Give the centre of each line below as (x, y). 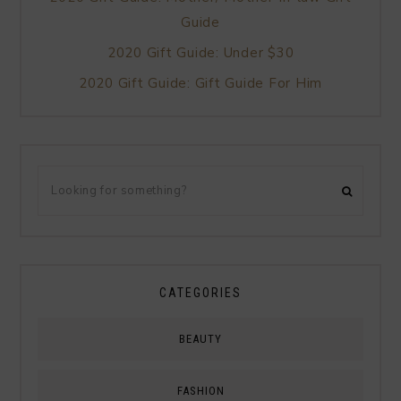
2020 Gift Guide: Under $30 (200, 52)
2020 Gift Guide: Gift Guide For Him (200, 83)
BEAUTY (200, 338)
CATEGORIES (200, 292)
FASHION (200, 390)
